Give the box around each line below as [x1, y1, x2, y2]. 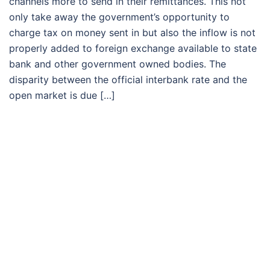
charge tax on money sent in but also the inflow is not [9, 26, 256, 39]
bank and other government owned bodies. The [9, 57, 226, 70]
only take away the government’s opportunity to [9, 10, 230, 23]
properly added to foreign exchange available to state [9, 42, 257, 54]
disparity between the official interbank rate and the [9, 73, 247, 86]
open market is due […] [9, 89, 115, 101]
